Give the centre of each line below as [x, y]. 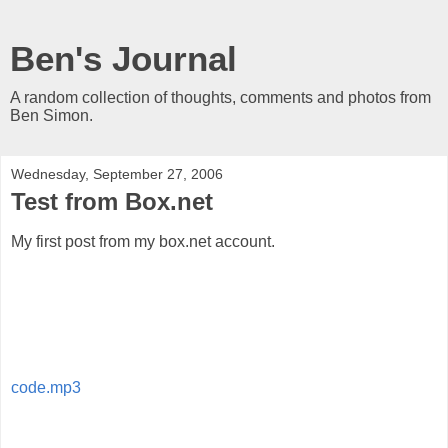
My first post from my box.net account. [143, 241]
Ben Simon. [51, 115]
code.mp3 [46, 387]
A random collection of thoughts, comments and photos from [220, 97]
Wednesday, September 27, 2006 [117, 174]
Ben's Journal [123, 59]
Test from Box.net [112, 201]
